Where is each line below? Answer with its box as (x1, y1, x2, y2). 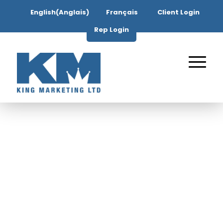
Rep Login (94, 25, 129, 34)
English (30, 7, 56, 17)
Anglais (59, 7, 86, 17)
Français (106, 7, 138, 17)
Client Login (157, 7, 200, 17)
